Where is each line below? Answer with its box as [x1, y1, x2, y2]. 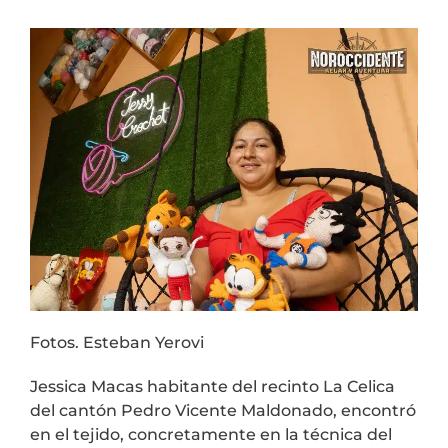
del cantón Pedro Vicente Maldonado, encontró [30, 400, 416, 420]
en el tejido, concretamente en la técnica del [30, 424, 392, 444]
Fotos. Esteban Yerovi [30, 332, 204, 352]
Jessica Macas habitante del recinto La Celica [30, 376, 395, 396]
